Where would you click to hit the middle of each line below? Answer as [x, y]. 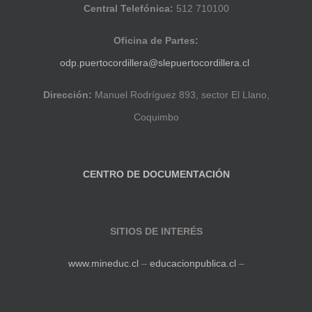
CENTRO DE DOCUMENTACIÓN [156, 174]
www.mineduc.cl [103, 264]
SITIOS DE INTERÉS [156, 232]
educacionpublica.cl [193, 264]
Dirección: [67, 95]
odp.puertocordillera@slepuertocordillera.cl [155, 63]
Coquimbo [156, 117]
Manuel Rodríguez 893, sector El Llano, [180, 95]
